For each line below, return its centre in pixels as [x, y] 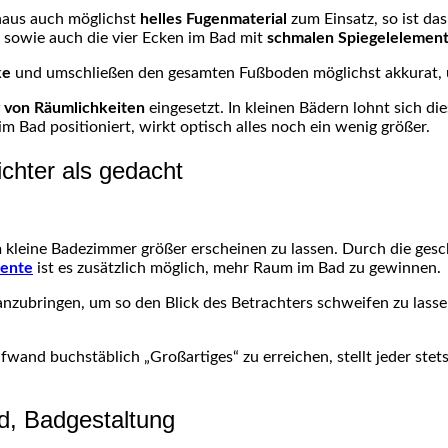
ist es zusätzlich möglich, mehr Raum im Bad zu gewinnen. [237, 267]
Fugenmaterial [236, 18]
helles [163, 18]
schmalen [302, 37]
